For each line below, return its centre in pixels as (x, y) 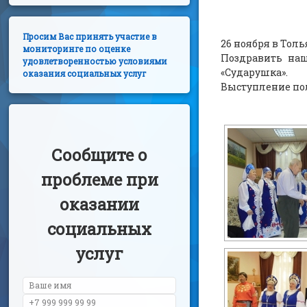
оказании (100, 204)
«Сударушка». (255, 72)
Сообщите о (100, 155)
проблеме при (99, 179)
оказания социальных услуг (85, 73)
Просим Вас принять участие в (90, 36)
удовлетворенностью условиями (95, 61)
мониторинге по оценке (77, 48)
